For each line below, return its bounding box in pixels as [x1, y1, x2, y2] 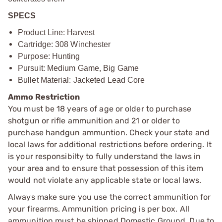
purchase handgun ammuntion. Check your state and [8, 127, 210, 137]
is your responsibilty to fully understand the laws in [8, 151, 201, 161]
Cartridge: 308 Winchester [18, 40, 111, 49]
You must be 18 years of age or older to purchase [8, 104, 191, 113]
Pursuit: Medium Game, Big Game [18, 63, 139, 72]
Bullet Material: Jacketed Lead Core [18, 75, 145, 84]
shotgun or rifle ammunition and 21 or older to [8, 115, 180, 125]
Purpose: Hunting [18, 52, 80, 60]
